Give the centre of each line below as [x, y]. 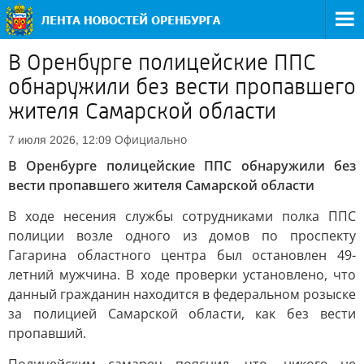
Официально [151, 139]
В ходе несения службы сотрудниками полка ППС [182, 216]
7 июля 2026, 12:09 [60, 140]
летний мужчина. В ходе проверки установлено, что [182, 275]
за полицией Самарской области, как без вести [182, 314]
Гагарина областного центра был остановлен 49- [182, 255]
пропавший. [47, 333]
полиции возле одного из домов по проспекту [182, 236]
